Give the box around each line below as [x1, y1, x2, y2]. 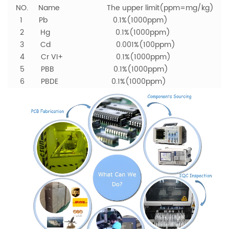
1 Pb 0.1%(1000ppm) [8, 14, 168, 27]
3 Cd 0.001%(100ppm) [8, 39, 175, 51]
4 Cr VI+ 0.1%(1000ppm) [8, 51, 171, 63]
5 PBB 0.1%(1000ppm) [8, 63, 168, 76]
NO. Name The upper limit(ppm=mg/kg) [8, 2, 214, 14]
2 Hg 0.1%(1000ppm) [8, 27, 170, 39]
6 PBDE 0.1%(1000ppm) [8, 76, 166, 88]
